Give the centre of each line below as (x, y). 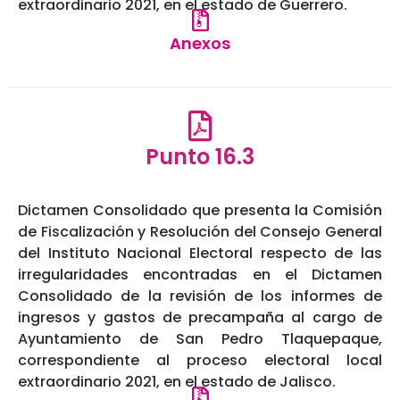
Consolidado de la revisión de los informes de (200, 296)
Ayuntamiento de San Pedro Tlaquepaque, (200, 339)
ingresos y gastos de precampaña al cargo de (200, 318)
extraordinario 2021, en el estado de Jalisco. (177, 382)
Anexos (200, 44)
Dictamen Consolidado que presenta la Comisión (200, 211)
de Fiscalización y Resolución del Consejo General (200, 232)
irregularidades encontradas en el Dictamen (200, 275)
